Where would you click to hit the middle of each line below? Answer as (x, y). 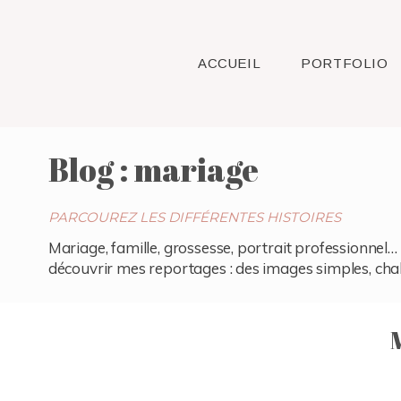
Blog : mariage (153, 170)
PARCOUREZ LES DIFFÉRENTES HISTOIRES (194, 218)
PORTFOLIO (345, 63)
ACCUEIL (230, 63)
